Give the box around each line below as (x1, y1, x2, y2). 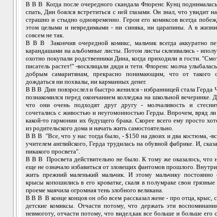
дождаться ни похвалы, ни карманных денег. (26, 77, 146, 85)
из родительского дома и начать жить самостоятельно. (26, 124, 173, 132)
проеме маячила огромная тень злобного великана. (26, 186, 163, 194)
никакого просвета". (26, 147, 80, 155)
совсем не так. (26, 31, 64, 39)
